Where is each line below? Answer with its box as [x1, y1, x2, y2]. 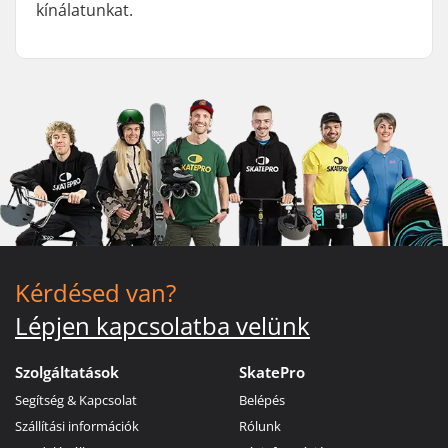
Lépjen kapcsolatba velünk [15, 308, 310, 342]
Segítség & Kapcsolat [15, 390, 137, 409]
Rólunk [239, 416, 281, 435]
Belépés [239, 390, 285, 409]
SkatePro [239, 361, 305, 382]
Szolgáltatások [15, 361, 119, 382]
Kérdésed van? [15, 275, 176, 309]
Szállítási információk [15, 416, 139, 435]
